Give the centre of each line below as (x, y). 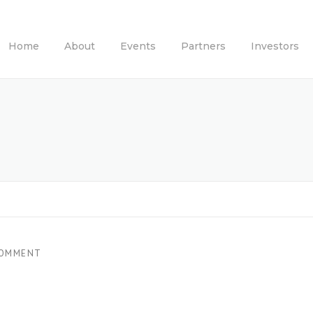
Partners (203, 46)
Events (138, 46)
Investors (275, 46)
